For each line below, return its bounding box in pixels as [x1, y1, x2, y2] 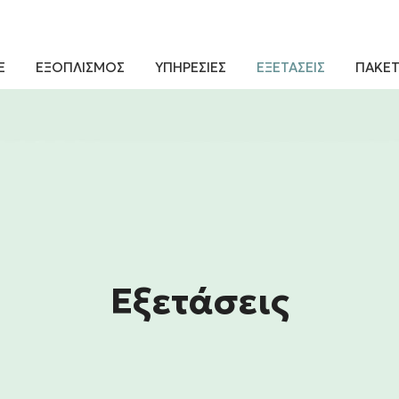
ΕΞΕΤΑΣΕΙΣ [256, 59, 325, 76]
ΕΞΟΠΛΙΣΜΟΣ [36, 59, 125, 76]
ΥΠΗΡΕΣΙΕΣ [155, 59, 226, 76]
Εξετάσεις [110, 279, 289, 323]
